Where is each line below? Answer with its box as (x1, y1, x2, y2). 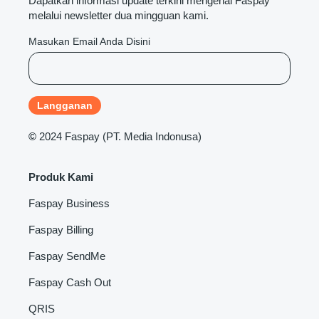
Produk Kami (28, 170, 93, 183)
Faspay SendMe (28, 249, 105, 262)
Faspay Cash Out (28, 276, 111, 288)
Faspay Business (28, 197, 110, 209)
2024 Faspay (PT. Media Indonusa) (39, 130, 202, 142)
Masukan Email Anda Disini (28, 35, 150, 47)
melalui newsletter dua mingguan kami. (28, 9, 209, 21)
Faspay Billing (28, 223, 93, 236)
